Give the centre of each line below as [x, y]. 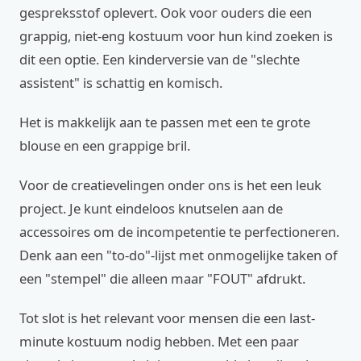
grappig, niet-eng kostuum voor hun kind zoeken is [176, 36]
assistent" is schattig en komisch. [121, 83]
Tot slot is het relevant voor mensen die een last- [167, 318]
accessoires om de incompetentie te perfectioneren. [179, 232]
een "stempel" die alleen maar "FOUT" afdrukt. [162, 278]
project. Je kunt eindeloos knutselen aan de [151, 208]
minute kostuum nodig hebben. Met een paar [159, 341]
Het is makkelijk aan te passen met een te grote [165, 122]
